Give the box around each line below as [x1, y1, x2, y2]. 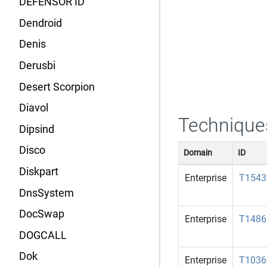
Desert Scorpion [19, 80, 95, 93]
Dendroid [19, 17, 62, 29]
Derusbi [19, 60, 55, 72]
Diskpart [19, 166, 58, 178]
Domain [183, 147, 212, 158]
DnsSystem [19, 187, 74, 199]
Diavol [19, 102, 48, 114]
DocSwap [19, 208, 64, 221]
